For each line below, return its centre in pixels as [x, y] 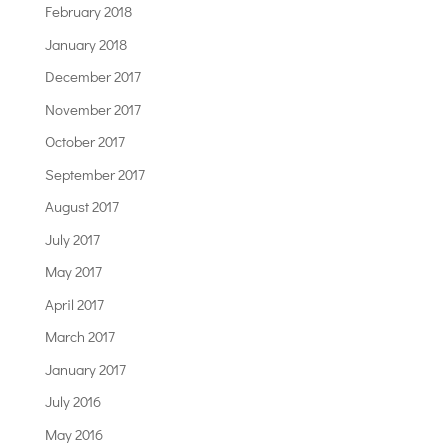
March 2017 [79, 336]
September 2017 [94, 173]
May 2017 [73, 271]
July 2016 [72, 401]
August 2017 [81, 206]
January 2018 [85, 43]
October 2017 [84, 141]
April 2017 [74, 303]
